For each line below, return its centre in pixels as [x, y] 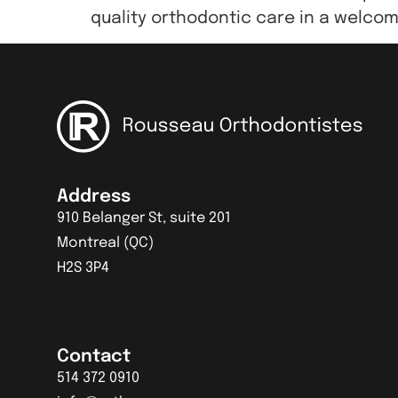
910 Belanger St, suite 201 [144, 219]
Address [94, 197]
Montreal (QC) [105, 243]
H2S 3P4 [83, 268]
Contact [94, 356]
